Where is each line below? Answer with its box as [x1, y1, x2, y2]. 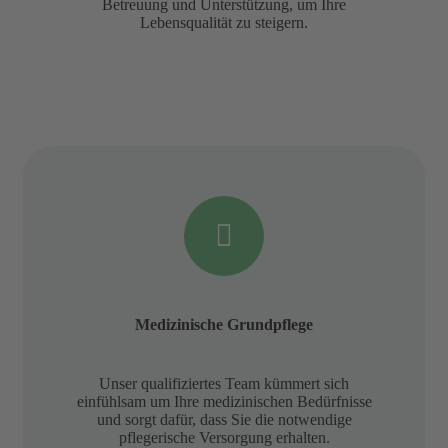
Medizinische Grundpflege [135, 315, 313, 333]
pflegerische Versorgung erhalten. [118, 428, 330, 446]
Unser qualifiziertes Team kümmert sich [99, 374, 349, 392]
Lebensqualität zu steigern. [140, 13, 308, 31]
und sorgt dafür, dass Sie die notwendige [96, 410, 352, 428]
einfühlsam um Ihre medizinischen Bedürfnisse [76, 392, 372, 410]
